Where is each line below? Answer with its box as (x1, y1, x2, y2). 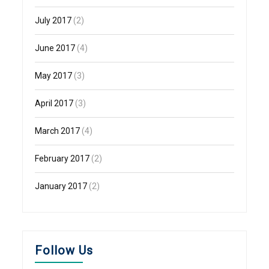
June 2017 (35, 43, 76, 53)
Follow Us (35, 243, 94, 258)
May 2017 (35, 71, 73, 81)
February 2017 (35, 154, 90, 164)
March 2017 (35, 126, 80, 136)
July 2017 (35, 16, 72, 26)
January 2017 (35, 181, 88, 192)
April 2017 (35, 98, 74, 109)
